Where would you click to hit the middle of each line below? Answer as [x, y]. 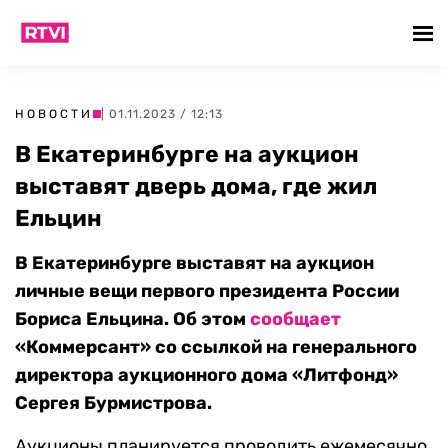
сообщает [295, 319]
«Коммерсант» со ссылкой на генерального [216, 347]
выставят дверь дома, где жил [196, 186]
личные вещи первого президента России [207, 291]
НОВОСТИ [54, 114]
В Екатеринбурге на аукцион [187, 154]
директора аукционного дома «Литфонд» [206, 375]
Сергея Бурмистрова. [113, 403]
